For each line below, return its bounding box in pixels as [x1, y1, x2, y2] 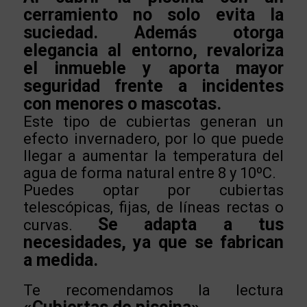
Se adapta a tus [98, 214, 284, 234]
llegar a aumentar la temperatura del [23, 147, 284, 164]
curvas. [23, 216, 99, 234]
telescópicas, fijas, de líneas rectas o [23, 198, 284, 216]
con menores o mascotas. [23, 93, 221, 114]
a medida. [23, 249, 98, 270]
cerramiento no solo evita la [23, 4, 284, 25]
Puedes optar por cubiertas [23, 181, 284, 199]
